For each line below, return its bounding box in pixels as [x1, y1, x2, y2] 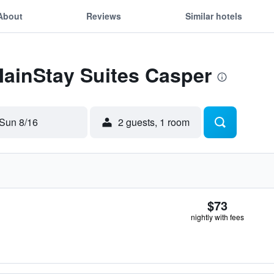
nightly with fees [191, 212, 244, 222]
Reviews [86, 9, 122, 22]
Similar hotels [185, 9, 242, 22]
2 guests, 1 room [118, 115, 190, 129]
